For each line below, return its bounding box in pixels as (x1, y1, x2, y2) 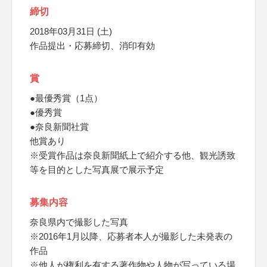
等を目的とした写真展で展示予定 (30, 164, 164, 175)
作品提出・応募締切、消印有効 (30, 41, 155, 51)
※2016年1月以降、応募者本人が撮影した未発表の (30, 231, 232, 241)
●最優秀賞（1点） (30, 93, 103, 103)
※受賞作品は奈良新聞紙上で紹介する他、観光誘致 (30, 150, 235, 160)
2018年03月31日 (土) (30, 26, 112, 36)
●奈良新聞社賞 (30, 122, 89, 132)
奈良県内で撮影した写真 (30, 217, 128, 227)
